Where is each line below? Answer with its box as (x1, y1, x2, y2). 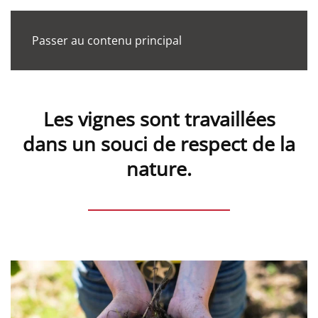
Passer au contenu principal (32, 33, 182, 48)
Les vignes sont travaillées (43, 106, 275, 132)
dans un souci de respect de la (23, 131, 295, 157)
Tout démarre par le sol (164, 34, 291, 50)
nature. (126, 155, 192, 182)
